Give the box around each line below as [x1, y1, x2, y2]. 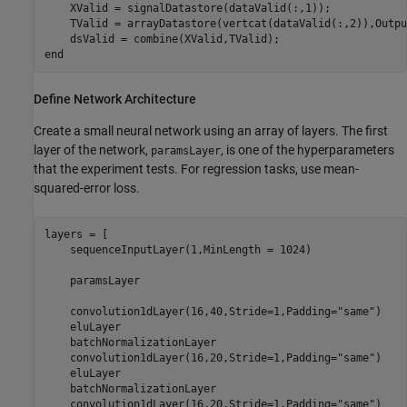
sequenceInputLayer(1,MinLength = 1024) [44, 243, 312, 257]
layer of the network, [34, 142, 151, 157]
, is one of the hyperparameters [221, 142, 394, 157]
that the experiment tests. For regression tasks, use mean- [34, 161, 359, 176]
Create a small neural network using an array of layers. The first [34, 123, 388, 138]
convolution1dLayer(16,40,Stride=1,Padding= [44, 305, 337, 319]
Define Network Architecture [34, 92, 196, 107]
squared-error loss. [34, 180, 140, 195]
